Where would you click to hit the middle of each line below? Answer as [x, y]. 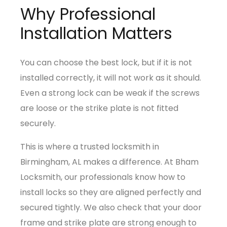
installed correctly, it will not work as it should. [111, 78]
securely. [38, 123]
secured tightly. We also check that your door [111, 207]
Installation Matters [96, 33]
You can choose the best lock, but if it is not [106, 62]
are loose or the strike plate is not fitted [99, 108]
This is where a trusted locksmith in [90, 146]
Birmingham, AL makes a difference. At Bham [109, 162]
